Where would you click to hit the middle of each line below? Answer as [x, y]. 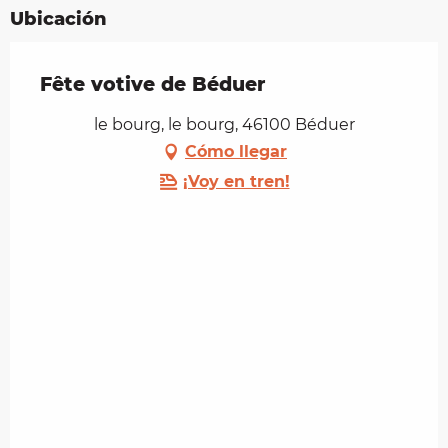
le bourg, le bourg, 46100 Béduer [224, 125]
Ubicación [58, 19]
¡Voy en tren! [236, 182]
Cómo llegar [236, 152]
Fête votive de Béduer [152, 85]
